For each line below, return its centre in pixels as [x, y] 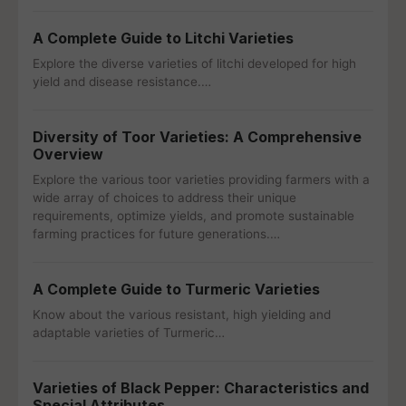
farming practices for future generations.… [156, 234]
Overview [68, 154]
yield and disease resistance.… [122, 82]
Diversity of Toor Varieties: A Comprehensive [197, 137]
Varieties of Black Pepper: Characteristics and [201, 388]
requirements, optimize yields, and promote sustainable [193, 216]
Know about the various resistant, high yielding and [182, 314]
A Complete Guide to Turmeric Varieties [176, 289]
